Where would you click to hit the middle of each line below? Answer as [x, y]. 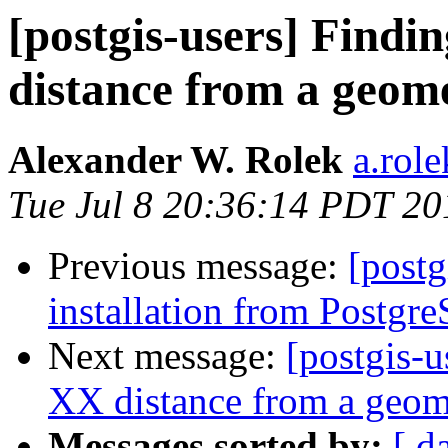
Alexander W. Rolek [175, 160]
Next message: [167, 356]
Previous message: [198, 266]
